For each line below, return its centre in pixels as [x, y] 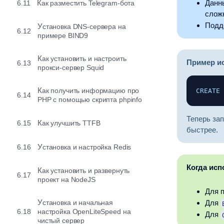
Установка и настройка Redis [87, 147]
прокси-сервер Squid [71, 67]
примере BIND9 [63, 35]
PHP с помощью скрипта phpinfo [90, 99]
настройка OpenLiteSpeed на [84, 211]
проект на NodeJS [66, 179]
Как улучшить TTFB [71, 123]
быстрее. [202, 130]
